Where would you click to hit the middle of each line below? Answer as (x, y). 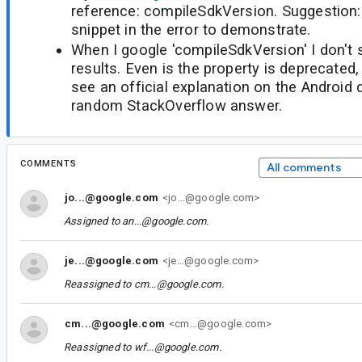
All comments (304, 167)
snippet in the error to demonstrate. (191, 29)
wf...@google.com (176, 347)
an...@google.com (164, 221)
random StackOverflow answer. (177, 106)
